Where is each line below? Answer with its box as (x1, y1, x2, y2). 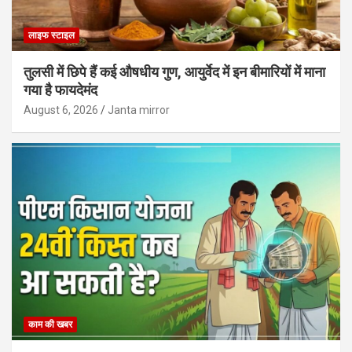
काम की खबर (28, 318, 72, 330)
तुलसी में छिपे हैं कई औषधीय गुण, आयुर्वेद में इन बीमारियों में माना (24, 63, 325, 80)
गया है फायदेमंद (24, 81, 97, 98)
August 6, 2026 (24, 103, 98, 116)
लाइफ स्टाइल (28, 29, 75, 41)
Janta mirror (108, 103, 170, 116)
